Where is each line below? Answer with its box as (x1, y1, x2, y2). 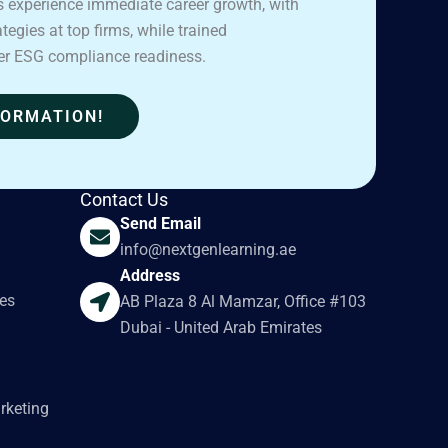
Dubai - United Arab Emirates (119, 318, 322, 338)
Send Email (119, 214, 201, 234)
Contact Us (79, 190, 168, 211)
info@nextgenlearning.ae (119, 240, 296, 260)
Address (119, 266, 180, 286)
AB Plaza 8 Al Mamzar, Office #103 (119, 292, 366, 312)
